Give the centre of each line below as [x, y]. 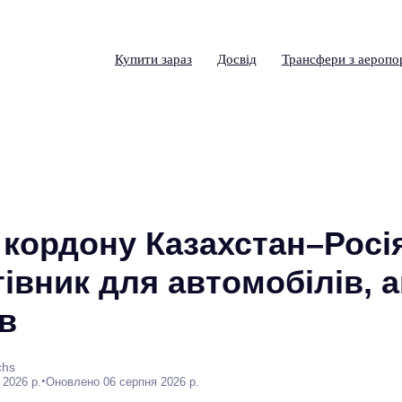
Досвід [237, 59]
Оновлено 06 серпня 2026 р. [122, 381]
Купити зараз [153, 59]
